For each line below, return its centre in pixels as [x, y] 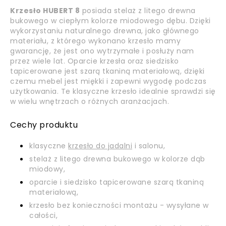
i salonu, [149, 146]
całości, [43, 215]
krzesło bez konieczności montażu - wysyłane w [119, 205]
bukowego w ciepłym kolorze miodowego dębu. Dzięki [110, 21]
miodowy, [47, 169]
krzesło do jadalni [100, 146]
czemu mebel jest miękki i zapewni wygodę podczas [108, 81]
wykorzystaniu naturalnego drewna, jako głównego [105, 31]
